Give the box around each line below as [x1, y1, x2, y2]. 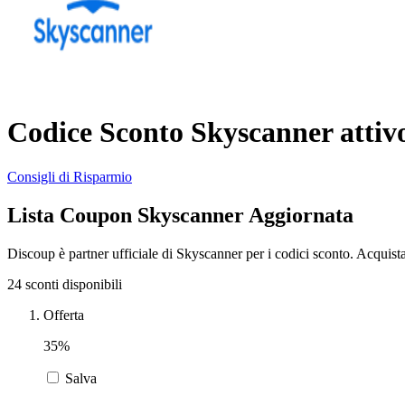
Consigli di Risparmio [7, 168, 132, 184]
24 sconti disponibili [7, 276, 122, 292]
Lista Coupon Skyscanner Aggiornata [7, 202, 353, 227]
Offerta [43, 306, 84, 323]
